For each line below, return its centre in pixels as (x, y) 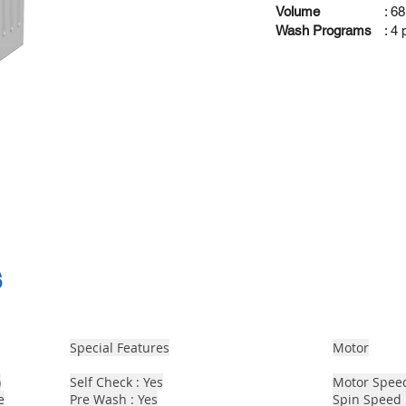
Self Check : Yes (116, 382)
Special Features (120, 348)
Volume (298, 11)
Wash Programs (324, 30)
